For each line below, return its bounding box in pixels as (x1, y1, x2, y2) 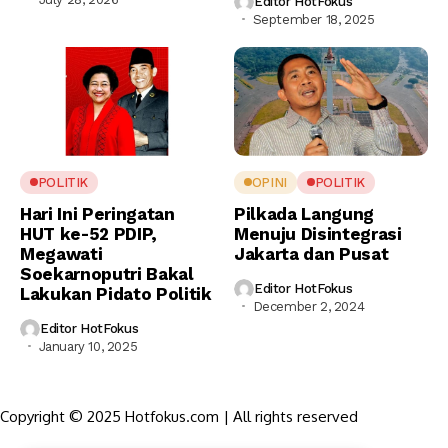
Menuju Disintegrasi (234, 223, 402, 244)
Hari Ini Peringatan (20, 203, 175, 224)
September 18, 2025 (252, 11, 375, 27)
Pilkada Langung (234, 203, 374, 224)
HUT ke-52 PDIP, (20, 223, 157, 244)
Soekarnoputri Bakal (20, 263, 194, 284)
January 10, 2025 (38, 338, 138, 354)
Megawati (20, 243, 103, 264)
